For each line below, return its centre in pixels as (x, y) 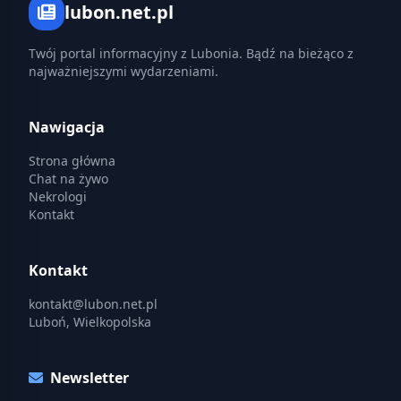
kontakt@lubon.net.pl (93, 304)
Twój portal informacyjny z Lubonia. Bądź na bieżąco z (191, 53)
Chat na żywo (68, 179)
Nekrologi (58, 196)
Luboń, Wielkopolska (90, 322)
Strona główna (72, 161)
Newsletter (90, 378)
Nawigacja (67, 127)
